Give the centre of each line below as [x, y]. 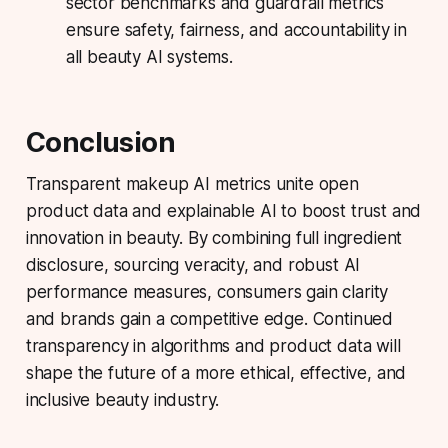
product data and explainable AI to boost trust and [223, 211]
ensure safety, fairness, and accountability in [236, 30]
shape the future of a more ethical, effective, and [216, 373]
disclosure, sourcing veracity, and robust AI [193, 265]
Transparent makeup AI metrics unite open [192, 184]
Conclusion [100, 143]
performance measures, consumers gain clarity [207, 292]
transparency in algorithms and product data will [213, 346]
